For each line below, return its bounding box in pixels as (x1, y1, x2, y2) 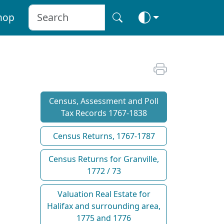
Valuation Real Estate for (57, 188, 150, 199)
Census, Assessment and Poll (49, 95, 158, 106)
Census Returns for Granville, (48, 153, 159, 164)
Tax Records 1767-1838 (60, 107, 147, 118)
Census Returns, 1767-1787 (52, 130, 155, 141)
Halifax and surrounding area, (47, 200, 160, 211)
